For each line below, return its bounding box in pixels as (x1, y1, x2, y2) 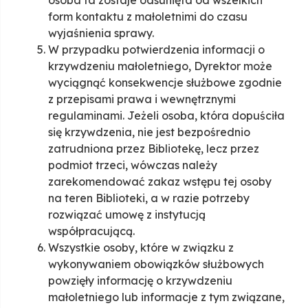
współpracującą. (48, 224, 135, 239)
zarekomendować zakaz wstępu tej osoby (48, 175, 272, 189)
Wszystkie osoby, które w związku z (48, 241, 234, 255)
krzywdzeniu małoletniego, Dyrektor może (48, 59, 272, 74)
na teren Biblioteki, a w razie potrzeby (48, 191, 250, 206)
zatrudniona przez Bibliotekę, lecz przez (48, 142, 259, 156)
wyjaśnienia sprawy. (48, 26, 154, 41)
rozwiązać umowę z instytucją (48, 208, 206, 222)
